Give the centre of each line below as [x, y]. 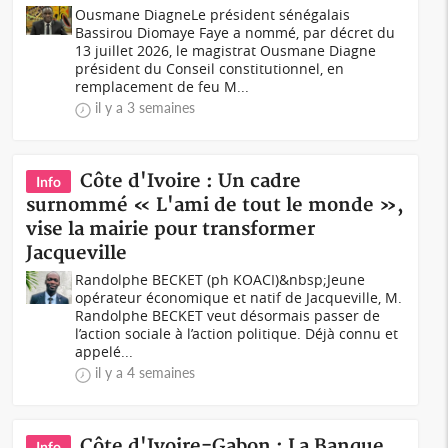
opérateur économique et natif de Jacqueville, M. [239, 297]
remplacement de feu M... [162, 86]
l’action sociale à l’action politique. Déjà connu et [237, 333]
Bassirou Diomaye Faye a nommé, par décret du [235, 32]
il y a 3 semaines [145, 107]
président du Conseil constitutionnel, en [210, 68]
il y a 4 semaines [145, 372]
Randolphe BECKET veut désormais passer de [228, 315]
